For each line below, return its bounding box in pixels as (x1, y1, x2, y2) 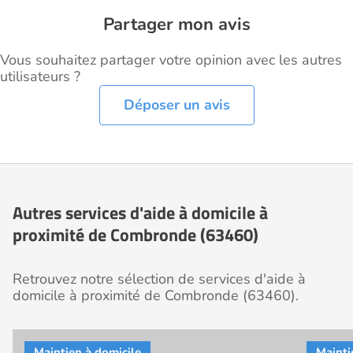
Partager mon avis (102, 13, 251, 37)
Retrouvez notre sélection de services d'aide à (13, 269, 306, 289)
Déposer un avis (123, 95, 230, 115)
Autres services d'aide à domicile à (13, 199, 268, 227)
